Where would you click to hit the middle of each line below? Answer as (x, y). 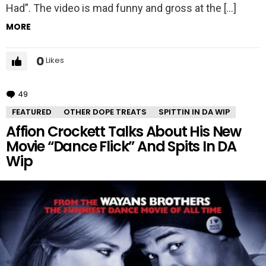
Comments (52, 94)
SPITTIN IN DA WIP (194, 112)
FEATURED (32, 112)
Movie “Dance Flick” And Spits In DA (121, 146)
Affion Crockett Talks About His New (123, 131)
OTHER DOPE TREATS (105, 112)
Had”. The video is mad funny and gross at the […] (121, 8)
